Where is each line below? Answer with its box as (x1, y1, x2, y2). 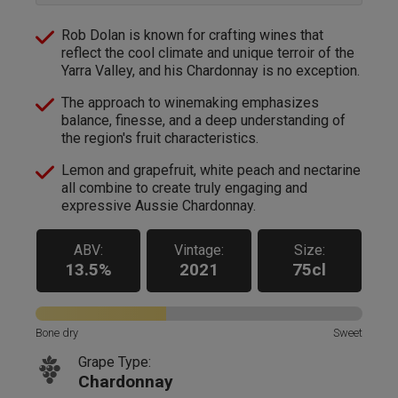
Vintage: (173, 241, 224, 259)
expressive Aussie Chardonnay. (61, 196, 256, 214)
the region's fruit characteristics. (61, 129, 259, 147)
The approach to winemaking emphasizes (61, 93, 319, 111)
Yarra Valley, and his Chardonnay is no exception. (61, 61, 360, 79)
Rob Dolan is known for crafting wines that (61, 26, 323, 44)
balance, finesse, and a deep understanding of (61, 111, 346, 129)
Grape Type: (78, 353, 151, 370)
